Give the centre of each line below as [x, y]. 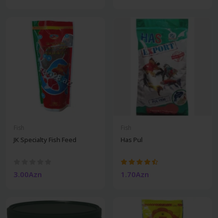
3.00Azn [28, 174]
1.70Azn [135, 174]
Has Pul [132, 139]
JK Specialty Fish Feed [45, 139]
